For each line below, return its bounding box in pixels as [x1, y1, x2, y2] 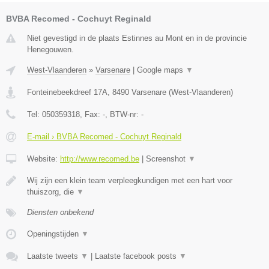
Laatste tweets [27, 251, 80, 261]
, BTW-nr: [105, 109, 141, 119]
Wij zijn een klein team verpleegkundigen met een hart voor [27, 175, 232, 185]
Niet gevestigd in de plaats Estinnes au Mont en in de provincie [27, 33, 247, 43]
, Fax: [80, 109, 103, 119]
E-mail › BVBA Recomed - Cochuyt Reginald [27, 131, 181, 141]
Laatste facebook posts [95, 251, 179, 261]
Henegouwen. [27, 44, 74, 54]
